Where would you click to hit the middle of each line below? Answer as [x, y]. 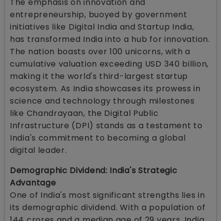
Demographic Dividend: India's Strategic [94, 170]
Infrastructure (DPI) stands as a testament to [106, 125]
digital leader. [38, 150]
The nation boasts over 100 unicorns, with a [100, 51]
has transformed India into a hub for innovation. [110, 39]
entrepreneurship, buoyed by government [99, 14]
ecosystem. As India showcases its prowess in [105, 88]
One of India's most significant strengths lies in [108, 195]
